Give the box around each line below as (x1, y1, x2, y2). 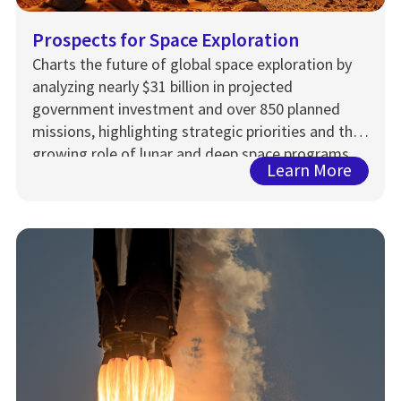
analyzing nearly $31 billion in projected (32, 75, 293, 97)
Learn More (267, 159, 352, 182)
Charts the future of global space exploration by (32, 53, 352, 74)
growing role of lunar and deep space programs (32, 142, 349, 164)
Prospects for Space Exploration (32, 27, 299, 52)
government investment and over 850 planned (32, 98, 340, 119)
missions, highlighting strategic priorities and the (32, 120, 361, 141)
